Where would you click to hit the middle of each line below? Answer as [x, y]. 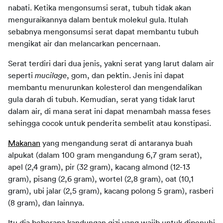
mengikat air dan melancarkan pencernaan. [84, 44]
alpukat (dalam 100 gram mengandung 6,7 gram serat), [105, 155]
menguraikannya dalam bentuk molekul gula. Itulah [98, 20]
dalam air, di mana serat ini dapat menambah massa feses [109, 111]
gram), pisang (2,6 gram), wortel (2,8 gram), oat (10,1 [101, 179]
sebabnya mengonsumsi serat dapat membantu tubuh [103, 32]
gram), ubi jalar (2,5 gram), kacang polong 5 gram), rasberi [111, 191]
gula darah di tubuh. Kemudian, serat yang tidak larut [102, 99]
